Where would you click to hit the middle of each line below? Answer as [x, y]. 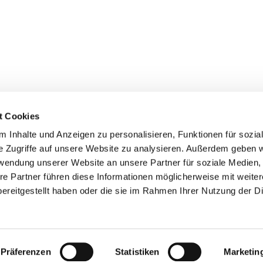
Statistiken [137, 252]
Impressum [46, 214]
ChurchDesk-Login [205, 214]
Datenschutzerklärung [114, 214]
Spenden [198, 160]
